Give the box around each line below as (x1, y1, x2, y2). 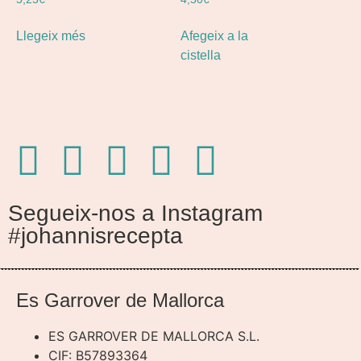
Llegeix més (16, 28, 85, 43)
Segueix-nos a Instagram (8, 200, 263, 226)
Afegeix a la (180, 28, 248, 43)
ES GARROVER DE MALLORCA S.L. (48, 327, 259, 344)
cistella (180, 48, 221, 62)
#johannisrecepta (8, 222, 183, 248)
